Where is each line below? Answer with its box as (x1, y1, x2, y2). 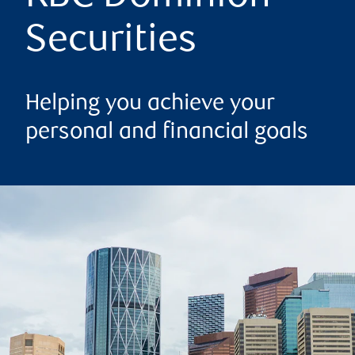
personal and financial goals (25, 121, 308, 144)
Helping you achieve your (25, 93, 275, 116)
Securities (25, 23, 197, 62)
